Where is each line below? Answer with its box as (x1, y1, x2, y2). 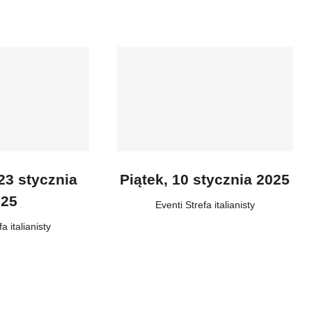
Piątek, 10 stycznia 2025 (120, 171, 290, 187)
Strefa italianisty (185, 199, 255, 210)
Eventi (155, 199, 182, 210)
